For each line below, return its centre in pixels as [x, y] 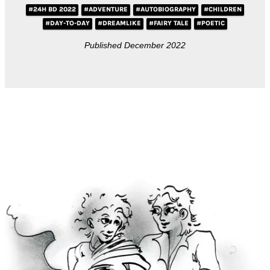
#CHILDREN [223, 9]
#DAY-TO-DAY [67, 23]
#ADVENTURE [106, 9]
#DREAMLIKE [119, 23]
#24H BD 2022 [52, 9]
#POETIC [211, 23]
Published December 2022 [135, 45]
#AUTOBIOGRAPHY [166, 9]
